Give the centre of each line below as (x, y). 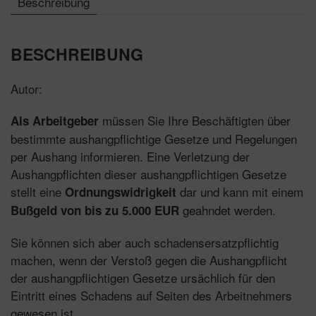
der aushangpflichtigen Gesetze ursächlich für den (143, 277)
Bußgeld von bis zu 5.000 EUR (95, 210)
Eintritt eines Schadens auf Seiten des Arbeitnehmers (151, 295)
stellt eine (38, 191)
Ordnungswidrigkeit (121, 192)
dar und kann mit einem (240, 191)
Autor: (26, 88)
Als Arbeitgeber (55, 120)
